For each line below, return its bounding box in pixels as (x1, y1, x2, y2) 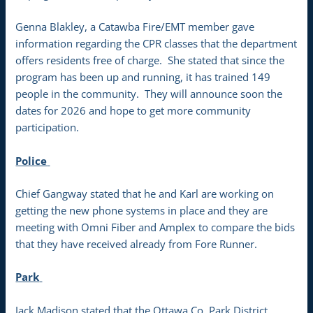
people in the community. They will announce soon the (15, 87, 283, 101)
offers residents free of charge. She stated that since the (15, 53, 285, 68)
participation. (15, 120, 80, 135)
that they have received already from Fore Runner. (15, 236, 258, 251)
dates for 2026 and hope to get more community (15, 103, 252, 118)
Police (15, 153, 48, 168)
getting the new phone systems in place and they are (15, 203, 268, 217)
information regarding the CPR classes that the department (15, 36, 298, 51)
